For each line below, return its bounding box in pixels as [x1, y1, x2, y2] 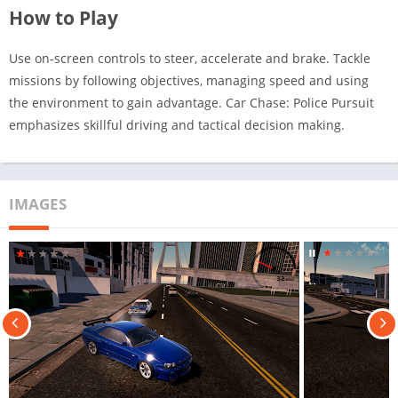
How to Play [9, 5, 118, 30]
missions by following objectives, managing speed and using [9, 72, 369, 89]
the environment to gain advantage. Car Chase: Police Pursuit [9, 94, 374, 111]
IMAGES [9, 194, 67, 214]
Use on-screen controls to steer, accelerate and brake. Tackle [9, 50, 370, 67]
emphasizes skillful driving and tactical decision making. [9, 116, 345, 133]
